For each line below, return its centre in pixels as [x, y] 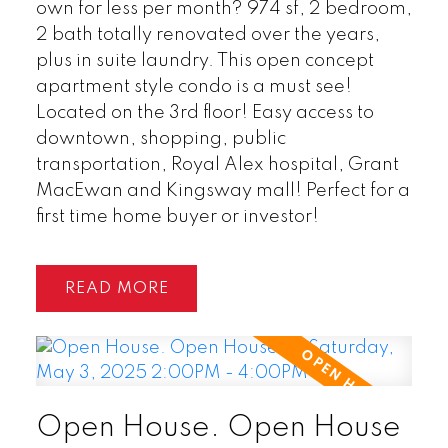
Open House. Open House [218, 428]
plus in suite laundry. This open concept [204, 60]
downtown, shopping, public [160, 138]
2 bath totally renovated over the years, [207, 34]
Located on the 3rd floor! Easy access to [204, 112]
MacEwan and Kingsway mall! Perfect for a [222, 190]
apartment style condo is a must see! [193, 86]
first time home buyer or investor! [177, 216]
